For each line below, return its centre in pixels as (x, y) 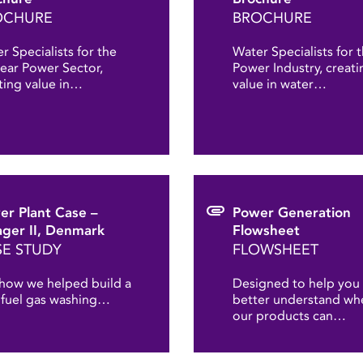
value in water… (280, 84)
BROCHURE (272, 18)
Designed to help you (296, 283)
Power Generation (292, 212)
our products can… (289, 316)
